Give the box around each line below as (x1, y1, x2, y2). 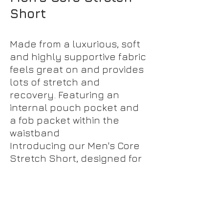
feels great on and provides (10, 64, 144, 75)
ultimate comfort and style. (10, 165, 140, 176)
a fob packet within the (10, 114, 119, 126)
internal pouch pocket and (10, 102, 139, 113)
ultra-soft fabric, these (10, 191, 119, 202)
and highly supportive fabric (10, 51, 146, 62)
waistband (10, 127, 60, 138)
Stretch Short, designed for (10, 153, 142, 164)
